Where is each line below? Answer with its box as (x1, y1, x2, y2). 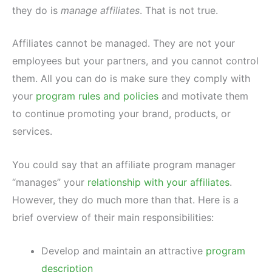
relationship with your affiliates (87, 175, 229, 188)
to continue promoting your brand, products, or (12, 107, 231, 120)
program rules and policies (36, 90, 158, 103)
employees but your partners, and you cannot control (12, 55, 259, 67)
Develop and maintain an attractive (41, 244, 206, 257)
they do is (12, 4, 61, 16)
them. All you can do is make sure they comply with (12, 72, 250, 85)
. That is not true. (140, 4, 218, 16)
